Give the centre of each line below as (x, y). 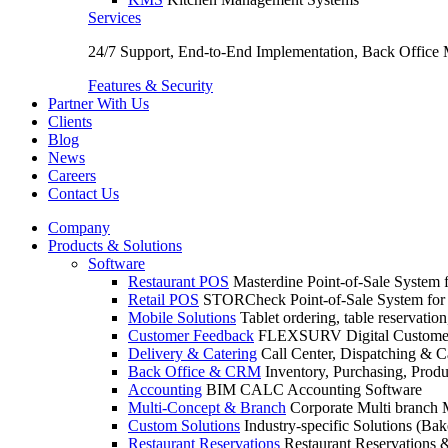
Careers (72, 175)
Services (114, 17)
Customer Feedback (191, 335)
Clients (70, 121)
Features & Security (150, 85)
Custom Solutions (184, 425)
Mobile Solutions (182, 317)
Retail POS (163, 299)
